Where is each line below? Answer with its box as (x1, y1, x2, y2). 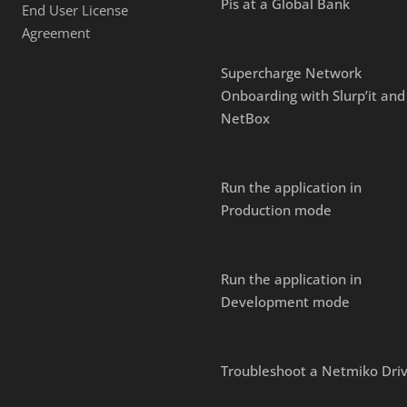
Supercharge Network (220, 64, 362, 83)
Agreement (21, 24, 90, 43)
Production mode (220, 201, 332, 220)
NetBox (220, 109, 270, 128)
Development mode (220, 293, 350, 312)
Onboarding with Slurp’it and (220, 86, 405, 105)
